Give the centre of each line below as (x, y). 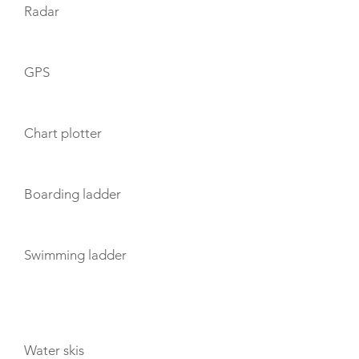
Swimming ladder (75, 255)
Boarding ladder (73, 194)
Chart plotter (63, 133)
